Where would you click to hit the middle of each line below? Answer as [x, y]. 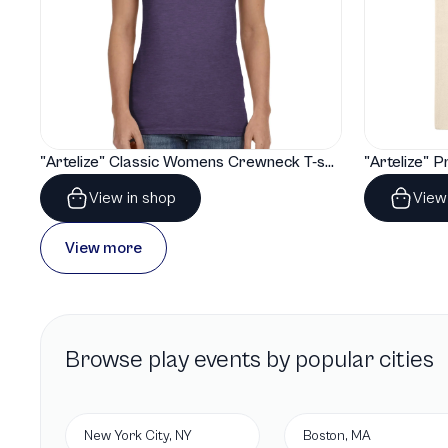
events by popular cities [311, 360]
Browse [106, 360]
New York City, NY [138, 436]
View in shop [132, 198]
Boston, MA [337, 436]
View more [103, 248]
